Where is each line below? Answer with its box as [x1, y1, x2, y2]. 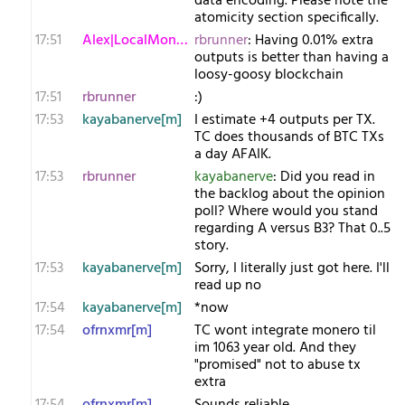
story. [194, 234, 229, 258]
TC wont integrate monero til [194, 319, 376, 343]
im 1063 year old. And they [194, 336, 356, 360]
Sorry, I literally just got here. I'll [194, 257, 390, 280]
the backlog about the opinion [194, 183, 385, 206]
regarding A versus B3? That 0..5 [194, 217, 391, 240]
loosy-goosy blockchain [194, 63, 344, 87]
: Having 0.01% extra [248, 29, 373, 52]
